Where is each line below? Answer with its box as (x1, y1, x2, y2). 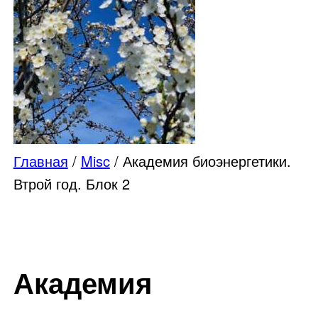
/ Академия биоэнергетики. (109, 150, 291, 172)
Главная (13, 150, 68, 172)
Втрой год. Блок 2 (13, 173, 130, 194)
